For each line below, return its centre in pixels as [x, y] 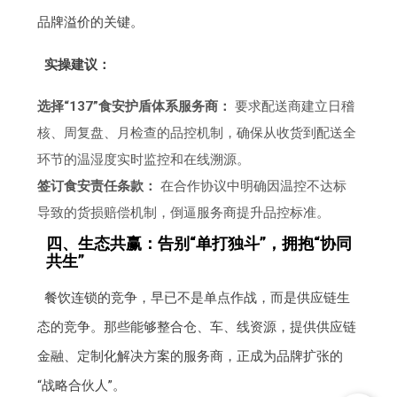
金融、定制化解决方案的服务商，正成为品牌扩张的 [191, 356]
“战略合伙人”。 [82, 385]
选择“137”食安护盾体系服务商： [135, 106]
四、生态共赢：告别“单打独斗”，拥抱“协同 [199, 243]
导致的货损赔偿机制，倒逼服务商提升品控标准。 [184, 212]
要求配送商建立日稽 [293, 106]
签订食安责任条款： [97, 186]
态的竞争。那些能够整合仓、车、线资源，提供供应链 [197, 327]
